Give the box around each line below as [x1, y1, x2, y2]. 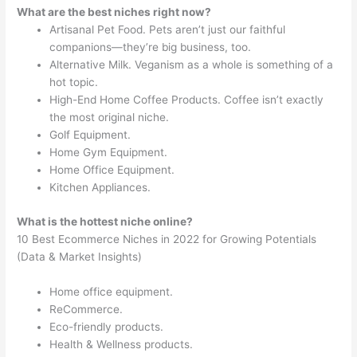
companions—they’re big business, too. [49, 41, 252, 54]
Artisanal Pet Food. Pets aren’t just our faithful [49, 23, 286, 37]
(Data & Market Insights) [17, 249, 143, 263]
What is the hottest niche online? [17, 214, 194, 228]
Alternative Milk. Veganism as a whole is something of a [49, 58, 334, 72]
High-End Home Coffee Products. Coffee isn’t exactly [49, 93, 324, 107]
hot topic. [49, 76, 99, 89]
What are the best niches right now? [17, 6, 212, 19]
